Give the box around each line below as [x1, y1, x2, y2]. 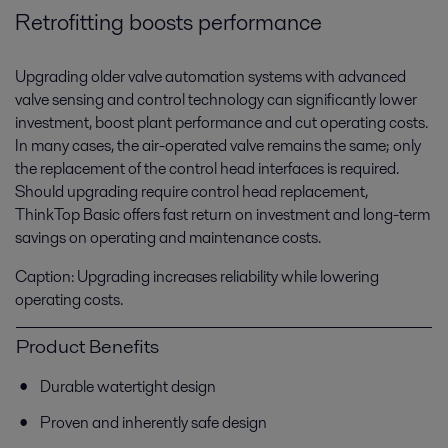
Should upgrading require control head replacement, [15, 179, 368, 203]
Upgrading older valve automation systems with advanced [15, 64, 406, 88]
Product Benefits [16, 331, 159, 360]
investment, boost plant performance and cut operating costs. [15, 110, 428, 134]
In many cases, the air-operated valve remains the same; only [15, 133, 421, 157]
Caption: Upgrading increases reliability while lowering [15, 264, 379, 288]
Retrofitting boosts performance [15, 6, 322, 39]
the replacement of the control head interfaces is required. [15, 156, 399, 180]
